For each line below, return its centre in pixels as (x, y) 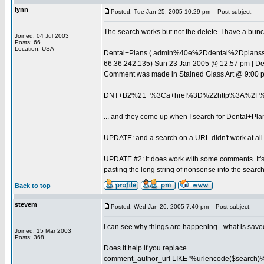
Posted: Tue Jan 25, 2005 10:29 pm (161, 11)
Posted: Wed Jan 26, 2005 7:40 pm (160, 207)
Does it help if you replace (145, 248)
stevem (26, 204)
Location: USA (34, 49)
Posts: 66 (28, 42)
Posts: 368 (29, 237)
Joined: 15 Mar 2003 (43, 231)
